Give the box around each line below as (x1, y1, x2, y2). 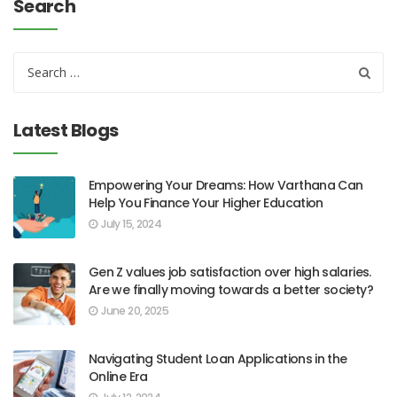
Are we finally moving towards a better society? (89, 281, 373, 299)
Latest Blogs (13, 118, 119, 143)
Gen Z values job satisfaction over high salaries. (89, 263, 371, 281)
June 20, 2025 (101, 303, 169, 318)
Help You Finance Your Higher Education (89, 194, 323, 212)
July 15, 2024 (101, 216, 162, 231)
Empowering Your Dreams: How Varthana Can (89, 176, 363, 194)
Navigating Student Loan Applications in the (89, 350, 347, 368)
